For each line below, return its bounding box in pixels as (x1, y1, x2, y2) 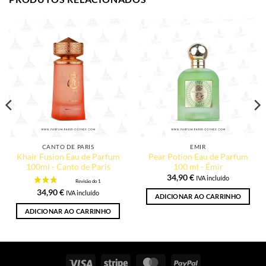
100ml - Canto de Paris (26, 162, 110, 172)
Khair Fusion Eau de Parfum (16, 152, 120, 162)
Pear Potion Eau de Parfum (148, 152, 248, 162)
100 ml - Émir (173, 162, 223, 172)
